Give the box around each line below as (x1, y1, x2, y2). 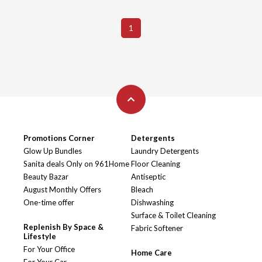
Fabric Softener (131, 223, 183, 233)
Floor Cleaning (131, 159, 180, 169)
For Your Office (23, 244, 75, 254)
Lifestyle (23, 232, 56, 242)
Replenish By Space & (23, 222, 104, 232)
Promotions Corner (23, 133, 95, 143)
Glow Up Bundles (23, 146, 82, 156)
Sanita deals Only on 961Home (23, 159, 129, 169)
